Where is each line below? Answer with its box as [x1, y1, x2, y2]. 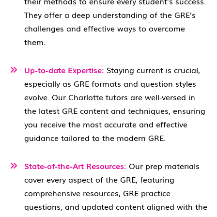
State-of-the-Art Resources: [24, 160, 129, 171]
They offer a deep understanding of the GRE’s [24, 9, 196, 20]
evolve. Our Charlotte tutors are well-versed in [24, 91, 195, 103]
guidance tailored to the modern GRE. [24, 132, 166, 143]
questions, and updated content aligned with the [24, 201, 207, 212]
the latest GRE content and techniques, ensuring [24, 105, 205, 116]
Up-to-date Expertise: [24, 64, 104, 76]
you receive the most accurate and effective [24, 118, 187, 130]
